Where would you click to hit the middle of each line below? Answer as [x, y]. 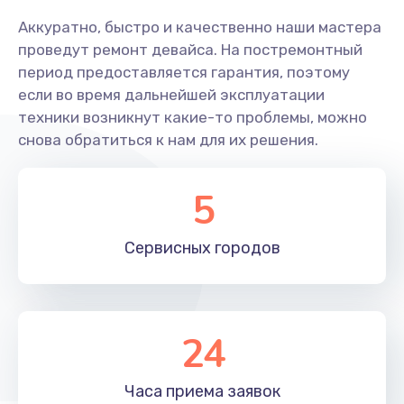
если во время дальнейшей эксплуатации [171, 94]
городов [246, 248]
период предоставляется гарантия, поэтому [184, 72]
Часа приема [174, 391]
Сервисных [168, 248]
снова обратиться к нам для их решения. [168, 139]
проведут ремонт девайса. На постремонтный [190, 49]
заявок [252, 391]
